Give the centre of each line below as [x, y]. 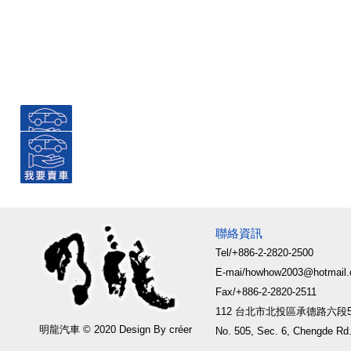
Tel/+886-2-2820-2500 [264, 253]
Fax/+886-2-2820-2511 [266, 292]
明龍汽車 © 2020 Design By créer [116, 329]
